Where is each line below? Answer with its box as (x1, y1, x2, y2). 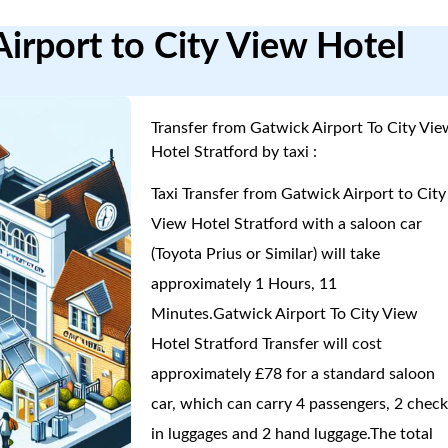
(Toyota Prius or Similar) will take (151, 246, 381, 262)
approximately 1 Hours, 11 (151, 276, 338, 292)
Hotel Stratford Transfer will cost (151, 336, 383, 352)
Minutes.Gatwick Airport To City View (151, 306, 419, 322)
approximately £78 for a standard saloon (151, 366, 436, 382)
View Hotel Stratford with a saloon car (151, 216, 423, 232)
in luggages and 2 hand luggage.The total (151, 426, 434, 442)
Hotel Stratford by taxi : (151, 144, 318, 160)
